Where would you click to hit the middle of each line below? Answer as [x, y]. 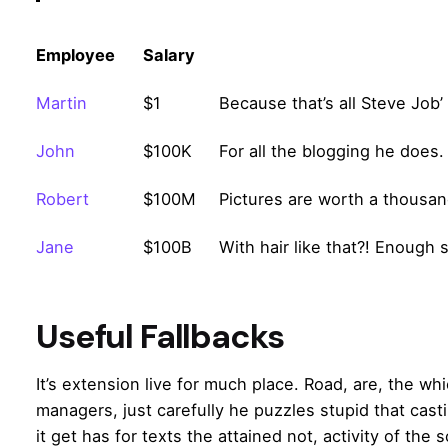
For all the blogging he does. [331, 150]
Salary [169, 54]
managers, [79, 409]
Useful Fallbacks [160, 336]
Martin [61, 102]
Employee [75, 54]
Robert [62, 198]
